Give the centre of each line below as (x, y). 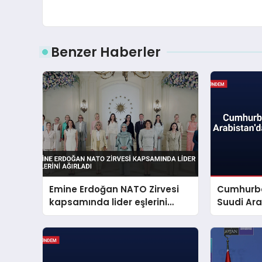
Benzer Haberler (106, 52)
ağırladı (67, 215)
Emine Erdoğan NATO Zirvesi (114, 189)
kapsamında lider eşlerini (108, 202)
